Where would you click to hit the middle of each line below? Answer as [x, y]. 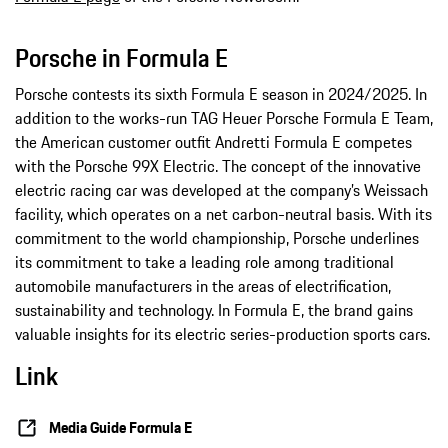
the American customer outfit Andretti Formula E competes [213, 141]
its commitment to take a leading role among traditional [204, 261]
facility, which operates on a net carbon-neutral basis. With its [223, 213]
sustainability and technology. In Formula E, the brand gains [214, 309]
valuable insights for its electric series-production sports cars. [222, 333]
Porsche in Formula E [121, 57]
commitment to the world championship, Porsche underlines [217, 237]
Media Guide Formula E [120, 428]
